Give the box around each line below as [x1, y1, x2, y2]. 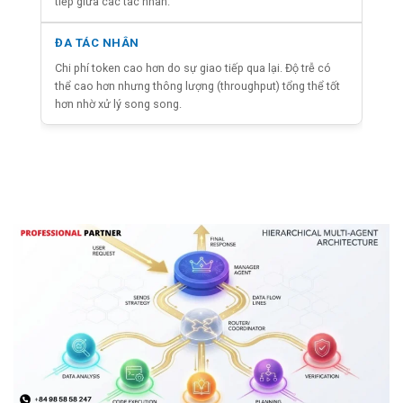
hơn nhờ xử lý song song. [55, 96, 182, 111]
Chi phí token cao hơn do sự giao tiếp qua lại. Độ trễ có [55, 60, 331, 75]
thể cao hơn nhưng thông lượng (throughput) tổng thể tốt [55, 78, 340, 93]
